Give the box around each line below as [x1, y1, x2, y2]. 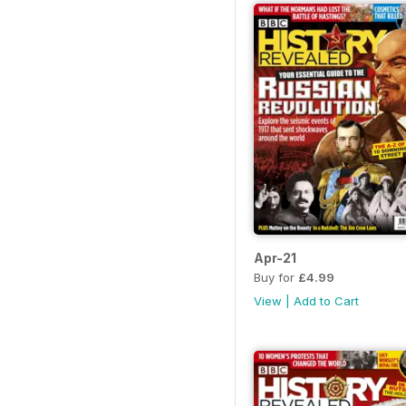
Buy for [254, 269, 298, 285]
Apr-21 [254, 249, 296, 266]
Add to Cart [294, 293, 359, 308]
